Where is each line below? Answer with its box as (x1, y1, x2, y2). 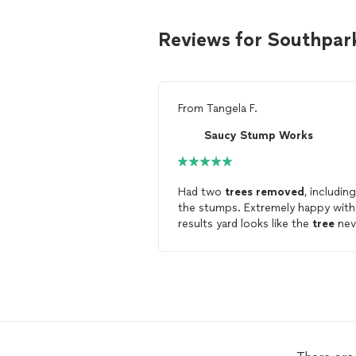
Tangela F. (207, 102, 257, 115)
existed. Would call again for (178, 233, 327, 246)
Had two (178, 185, 225, 199)
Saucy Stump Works (204, 128, 313, 142)
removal (178, 249, 222, 262)
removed (256, 185, 304, 199)
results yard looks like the (178, 217, 312, 230)
